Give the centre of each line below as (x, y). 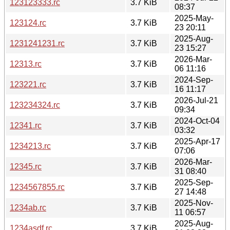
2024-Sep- (194, 80)
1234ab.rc (28, 207)
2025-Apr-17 (197, 141)
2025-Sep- (194, 182)
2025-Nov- (194, 203)
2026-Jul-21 (196, 100)
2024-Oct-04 (197, 121)
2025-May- (194, 18)
